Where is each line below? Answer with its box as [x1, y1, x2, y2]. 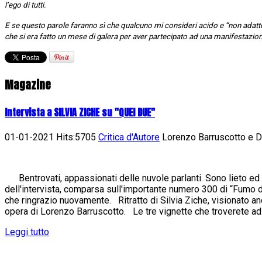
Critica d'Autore [98, 132, 160, 143]
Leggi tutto [5, 226, 49, 238]
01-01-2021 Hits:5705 [5, 132, 98, 143]
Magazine [5, 76, 51, 93]
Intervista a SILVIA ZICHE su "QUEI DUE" [5, 105, 155, 119]
